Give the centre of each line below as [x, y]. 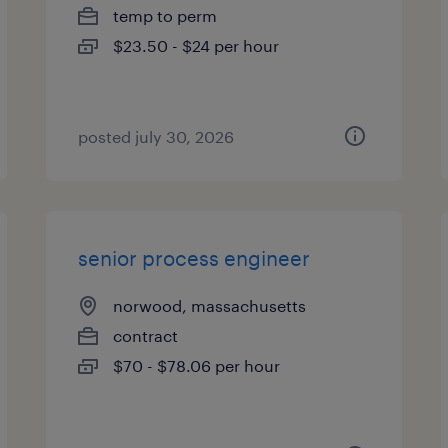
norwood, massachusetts [210, 305]
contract [146, 335]
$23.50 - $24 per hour [196, 45]
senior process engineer [194, 258]
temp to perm [165, 15]
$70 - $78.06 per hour [197, 365]
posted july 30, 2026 [156, 136]
